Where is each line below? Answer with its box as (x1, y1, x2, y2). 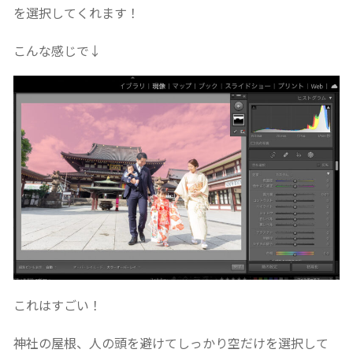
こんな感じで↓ (13, 40, 102, 60)
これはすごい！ (13, 295, 102, 314)
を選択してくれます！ (13, 2, 139, 22)
